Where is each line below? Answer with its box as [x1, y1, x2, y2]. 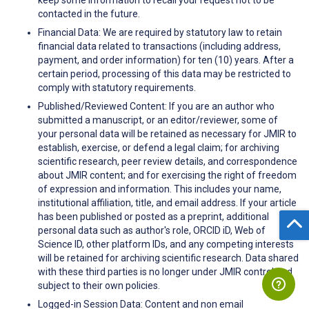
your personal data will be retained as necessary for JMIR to [38, 128, 297, 139]
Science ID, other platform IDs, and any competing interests [38, 238, 294, 250]
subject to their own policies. [38, 279, 160, 291]
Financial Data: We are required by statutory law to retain [38, 26, 282, 38]
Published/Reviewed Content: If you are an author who [38, 100, 275, 112]
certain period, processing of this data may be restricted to [38, 68, 291, 79]
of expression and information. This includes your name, [38, 183, 281, 195]
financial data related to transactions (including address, [38, 40, 281, 52]
